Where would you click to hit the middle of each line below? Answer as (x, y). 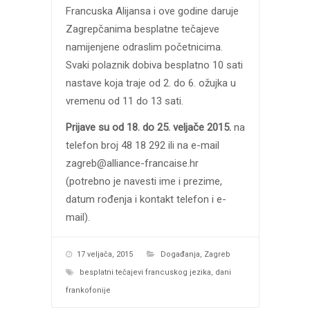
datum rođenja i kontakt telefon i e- (146, 200)
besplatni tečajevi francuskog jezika (145, 273)
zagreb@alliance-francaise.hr (132, 164)
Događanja (180, 255)
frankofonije (88, 291)
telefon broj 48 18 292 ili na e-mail (142, 146)
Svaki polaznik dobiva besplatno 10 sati (154, 65)
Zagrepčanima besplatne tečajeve (142, 29)
